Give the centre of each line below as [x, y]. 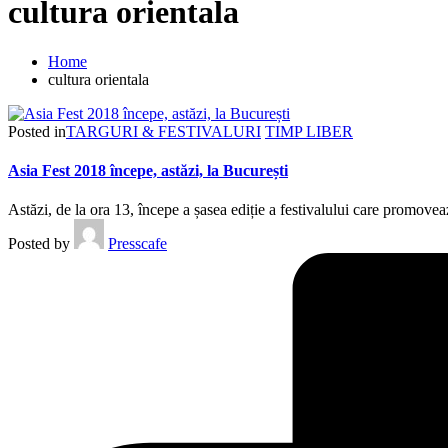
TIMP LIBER [309, 131]
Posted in [37, 131]
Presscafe [137, 244]
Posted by [39, 244]
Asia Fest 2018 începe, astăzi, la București [148, 171]
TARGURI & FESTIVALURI [163, 131]
